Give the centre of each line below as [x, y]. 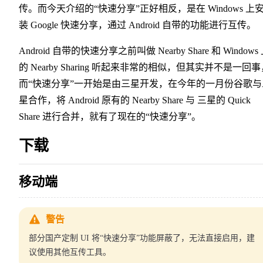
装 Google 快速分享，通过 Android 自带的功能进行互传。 [137, 25]
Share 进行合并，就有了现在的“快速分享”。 [110, 117]
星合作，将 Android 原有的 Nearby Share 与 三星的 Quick [135, 100]
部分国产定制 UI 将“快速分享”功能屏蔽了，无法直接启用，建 [142, 238]
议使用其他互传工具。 [70, 252]
